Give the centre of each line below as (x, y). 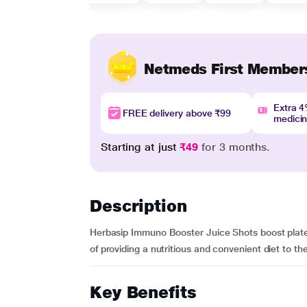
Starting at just (140, 147)
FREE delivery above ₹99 (177, 113)
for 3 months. (234, 147)
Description (138, 206)
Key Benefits (143, 292)
